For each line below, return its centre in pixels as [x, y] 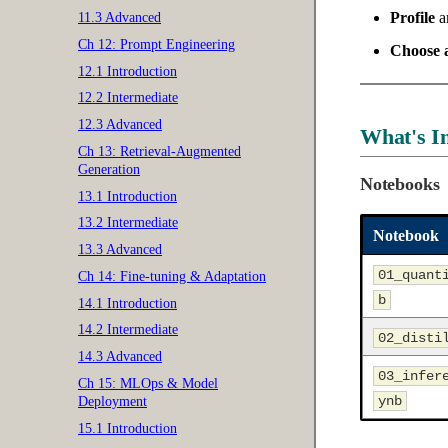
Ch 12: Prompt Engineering [156, 44]
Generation [109, 169]
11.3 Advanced [119, 17]
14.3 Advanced [120, 356]
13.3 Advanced [120, 249]
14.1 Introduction [127, 303]
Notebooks [400, 183]
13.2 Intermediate [128, 223]
